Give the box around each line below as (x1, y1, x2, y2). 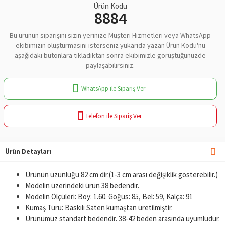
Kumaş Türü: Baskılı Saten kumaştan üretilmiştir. (25, 202, 173, 212)
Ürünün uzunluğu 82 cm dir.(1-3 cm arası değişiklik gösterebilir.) (25, 169, 218, 179)
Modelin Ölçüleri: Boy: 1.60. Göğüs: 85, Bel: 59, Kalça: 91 (25, 191, 193, 201)
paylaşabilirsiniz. (86, 60, 135, 70)
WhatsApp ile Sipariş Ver (81, 84, 146, 93)
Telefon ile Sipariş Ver (85, 111, 142, 121)
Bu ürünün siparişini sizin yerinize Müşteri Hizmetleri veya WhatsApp (10, 30, 211, 40)
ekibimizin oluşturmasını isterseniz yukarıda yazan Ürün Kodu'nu (15, 40, 205, 50)
